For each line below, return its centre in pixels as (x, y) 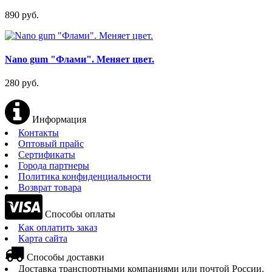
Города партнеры (54, 166)
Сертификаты (47, 155)
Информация (58, 120)
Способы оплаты (79, 214)
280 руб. (22, 83)
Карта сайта (43, 239)
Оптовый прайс (51, 144)
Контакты (39, 133)
